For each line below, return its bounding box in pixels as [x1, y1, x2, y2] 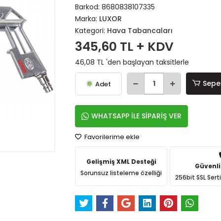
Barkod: [75, 2, 102, 12]
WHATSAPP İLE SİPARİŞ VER [91, 111, 182, 121]
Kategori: [75, 26, 108, 36]
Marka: [75, 14, 100, 24]
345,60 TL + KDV [75, 38, 174, 55]
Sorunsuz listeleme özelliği [80, 169, 162, 177]
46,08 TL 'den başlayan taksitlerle [75, 57, 189, 67]
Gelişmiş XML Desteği [86, 157, 156, 166]
